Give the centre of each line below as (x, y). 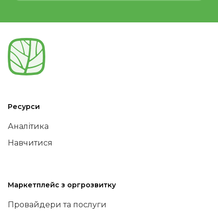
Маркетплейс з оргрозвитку (62, 185)
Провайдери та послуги (57, 205)
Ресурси (24, 107)
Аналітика (28, 126)
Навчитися (30, 143)
